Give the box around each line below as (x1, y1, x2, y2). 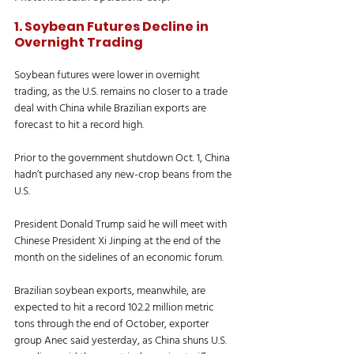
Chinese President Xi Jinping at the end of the (14, 232, 223, 250)
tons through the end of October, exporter (14, 314, 211, 333)
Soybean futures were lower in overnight (14, 66, 202, 85)
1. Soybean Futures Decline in (14, 17, 211, 36)
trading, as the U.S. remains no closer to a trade (14, 82, 230, 101)
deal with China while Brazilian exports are (14, 99, 209, 118)
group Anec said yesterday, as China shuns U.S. (14, 331, 229, 350)
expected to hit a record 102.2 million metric (14, 298, 217, 317)
